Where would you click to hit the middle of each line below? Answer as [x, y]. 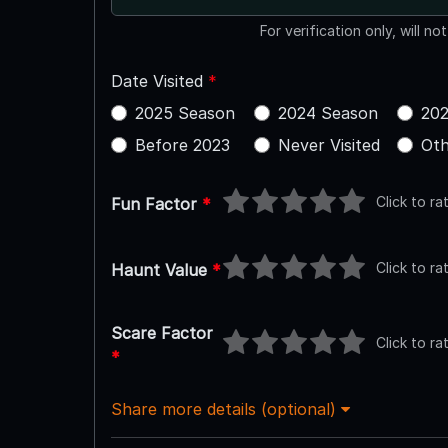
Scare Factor [161, 332]
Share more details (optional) [225, 408]
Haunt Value [161, 269]
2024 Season [327, 112]
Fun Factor [156, 203]
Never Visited [328, 144]
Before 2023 [182, 144]
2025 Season [184, 112]
